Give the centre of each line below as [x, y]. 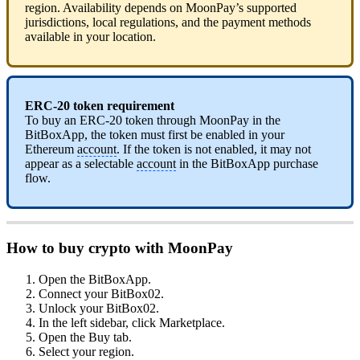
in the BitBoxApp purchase [247, 164]
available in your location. [90, 37]
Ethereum [51, 149]
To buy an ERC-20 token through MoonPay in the [153, 121]
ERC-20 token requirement [100, 106]
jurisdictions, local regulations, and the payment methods [168, 22]
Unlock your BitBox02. [99, 308]
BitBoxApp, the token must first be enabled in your [155, 135]
